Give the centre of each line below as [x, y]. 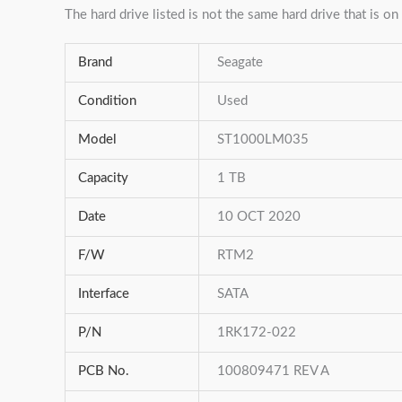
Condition [107, 101]
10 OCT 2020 [259, 217]
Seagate [240, 63]
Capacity [103, 179]
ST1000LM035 [263, 140]
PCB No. [103, 371]
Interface [103, 294]
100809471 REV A [274, 371]
